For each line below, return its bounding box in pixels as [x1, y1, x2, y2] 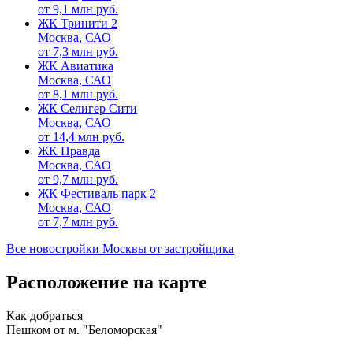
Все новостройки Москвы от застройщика [6, 242, 234, 256]
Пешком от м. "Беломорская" [6, 323, 162, 337]
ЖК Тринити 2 [38, 17, 117, 31]
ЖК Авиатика [38, 59, 113, 73]
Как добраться [6, 309, 83, 323]
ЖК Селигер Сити [38, 102, 137, 116]
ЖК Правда [38, 144, 100, 158]
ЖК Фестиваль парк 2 [38, 187, 156, 201]
